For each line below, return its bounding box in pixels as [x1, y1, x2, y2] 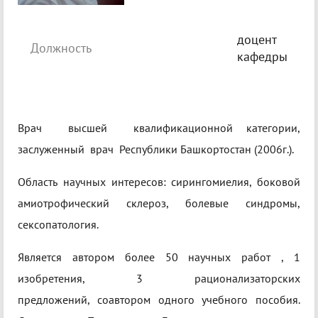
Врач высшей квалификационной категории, [18, 121, 300, 136]
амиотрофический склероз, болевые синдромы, [18, 196, 300, 211]
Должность [31, 40, 92, 57]
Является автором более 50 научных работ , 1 [18, 250, 300, 265]
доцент [237, 31, 277, 48]
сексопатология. [18, 217, 99, 232]
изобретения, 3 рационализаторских [18, 271, 300, 286]
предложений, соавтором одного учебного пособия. [18, 292, 300, 307]
